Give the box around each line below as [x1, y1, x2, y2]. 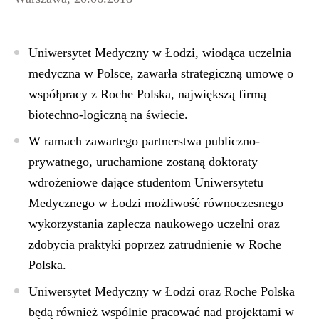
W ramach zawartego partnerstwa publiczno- [28, 134, 260, 148]
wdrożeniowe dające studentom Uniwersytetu [28, 175, 263, 189]
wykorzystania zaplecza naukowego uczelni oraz [28, 216, 280, 231]
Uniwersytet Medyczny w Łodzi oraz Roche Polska [28, 284, 295, 298]
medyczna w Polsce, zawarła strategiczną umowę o [28, 66, 293, 80]
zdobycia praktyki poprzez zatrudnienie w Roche [28, 237, 281, 251]
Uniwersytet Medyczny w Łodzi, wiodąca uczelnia [28, 46, 291, 60]
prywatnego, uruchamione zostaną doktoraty [28, 155, 258, 169]
